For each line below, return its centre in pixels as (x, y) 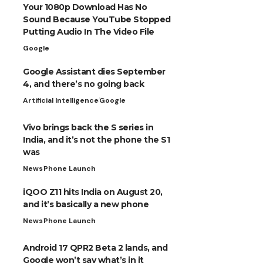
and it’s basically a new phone (86, 204)
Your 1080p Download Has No (85, 7)
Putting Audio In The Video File (89, 31)
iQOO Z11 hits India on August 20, (93, 192)
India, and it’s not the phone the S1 (96, 139)
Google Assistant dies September (94, 71)
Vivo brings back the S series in (88, 127)
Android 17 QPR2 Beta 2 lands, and (95, 247)
